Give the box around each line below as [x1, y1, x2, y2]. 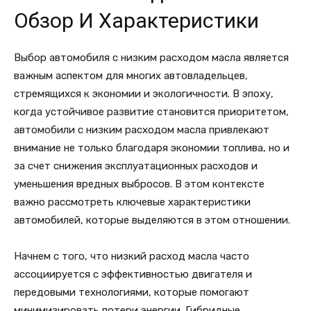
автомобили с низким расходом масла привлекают [14, 124, 269, 137]
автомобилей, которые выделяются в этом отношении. [14, 214, 290, 227]
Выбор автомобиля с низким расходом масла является [14, 51, 289, 65]
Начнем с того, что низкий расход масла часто [14, 250, 249, 263]
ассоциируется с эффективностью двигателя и [14, 268, 252, 281]
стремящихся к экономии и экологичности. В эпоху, [14, 87, 274, 101]
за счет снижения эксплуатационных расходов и [14, 160, 258, 173]
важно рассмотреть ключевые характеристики [14, 196, 251, 209]
